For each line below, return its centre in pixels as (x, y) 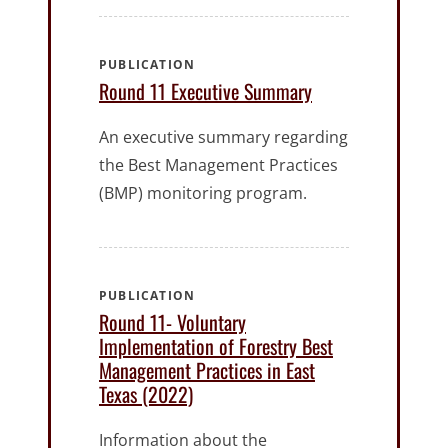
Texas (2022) (146, 394)
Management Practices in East (207, 370)
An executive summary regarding (223, 137)
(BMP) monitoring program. (203, 193)
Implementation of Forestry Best (216, 346)
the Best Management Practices (218, 165)
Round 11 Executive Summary (205, 91)
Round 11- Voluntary (172, 322)
